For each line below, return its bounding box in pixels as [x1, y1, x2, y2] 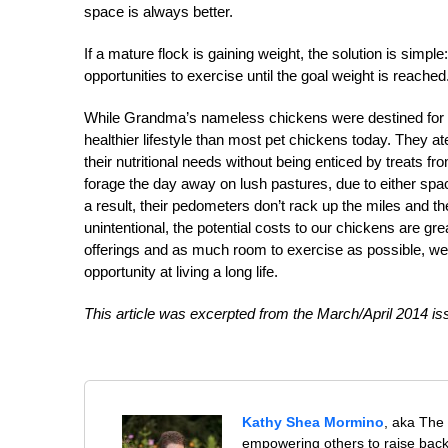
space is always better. [84, 3, 233, 20]
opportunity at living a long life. [84, 263, 278, 280]
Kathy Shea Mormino [242, 414, 385, 430]
